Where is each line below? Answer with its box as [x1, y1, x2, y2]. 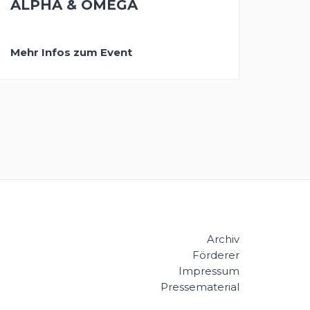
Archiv [207, 232, 239, 246]
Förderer [192, 248, 239, 262]
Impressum [179, 264, 239, 278]
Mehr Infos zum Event [10, 45, 132, 59]
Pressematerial [161, 280, 239, 294]
